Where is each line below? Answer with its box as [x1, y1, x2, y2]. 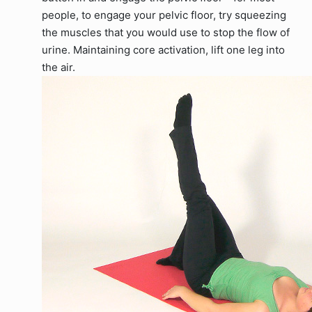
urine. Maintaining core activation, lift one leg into [42, 43, 285, 56]
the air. [42, 61, 75, 74]
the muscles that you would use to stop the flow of [42, 26, 290, 39]
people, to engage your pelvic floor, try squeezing [42, 8, 286, 22]
